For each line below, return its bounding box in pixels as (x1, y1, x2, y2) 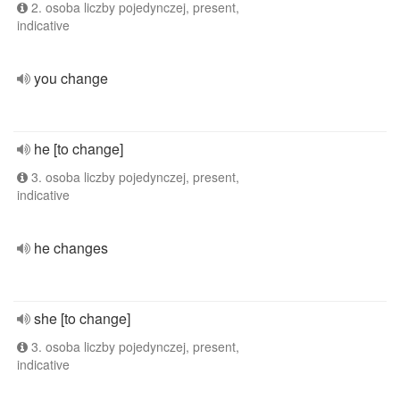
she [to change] (34, 308, 130, 329)
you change (34, 68, 108, 88)
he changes (34, 237, 108, 258)
